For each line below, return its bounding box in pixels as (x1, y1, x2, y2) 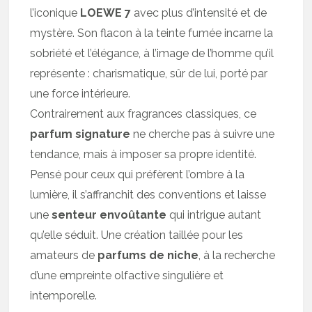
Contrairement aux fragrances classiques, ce (30, 107, 257, 121)
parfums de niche (97, 249, 199, 263)
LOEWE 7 (80, 6, 132, 20)
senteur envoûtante (52, 208, 167, 222)
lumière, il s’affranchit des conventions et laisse (30, 188, 267, 202)
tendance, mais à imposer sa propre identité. (30, 148, 257, 162)
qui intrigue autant (166, 208, 262, 222)
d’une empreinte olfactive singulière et (30, 269, 224, 283)
